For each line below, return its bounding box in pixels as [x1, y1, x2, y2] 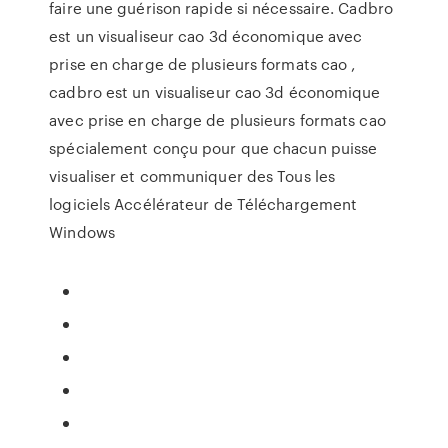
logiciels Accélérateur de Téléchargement [49, 193, 358, 215]
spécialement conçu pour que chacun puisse [49, 137, 378, 159]
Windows [49, 221, 115, 243]
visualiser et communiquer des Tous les [49, 165, 336, 187]
